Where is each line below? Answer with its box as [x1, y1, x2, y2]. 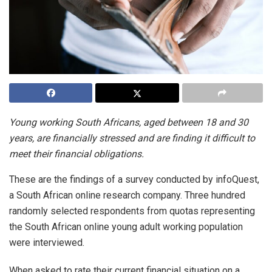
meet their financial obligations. [9, 148, 144, 160]
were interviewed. [9, 237, 84, 249]
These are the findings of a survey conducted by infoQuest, [9, 174, 259, 186]
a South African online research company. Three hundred [9, 189, 245, 202]
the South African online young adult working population [9, 221, 243, 233]
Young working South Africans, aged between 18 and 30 [9, 117, 248, 129]
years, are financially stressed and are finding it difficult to [9, 132, 255, 144]
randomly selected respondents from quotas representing [9, 205, 255, 217]
